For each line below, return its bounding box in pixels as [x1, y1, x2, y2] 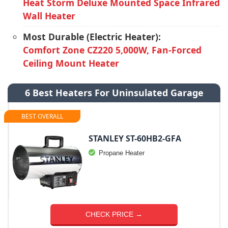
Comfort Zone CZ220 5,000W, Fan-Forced [23, 44, 202, 56]
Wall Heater [23, 10, 75, 22]
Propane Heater [99, 149, 145, 157]
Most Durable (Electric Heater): [23, 31, 161, 43]
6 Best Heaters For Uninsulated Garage [24, 87, 204, 99]
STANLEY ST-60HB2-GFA [89, 132, 181, 144]
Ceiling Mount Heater [23, 57, 119, 69]
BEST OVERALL [21, 112, 63, 121]
